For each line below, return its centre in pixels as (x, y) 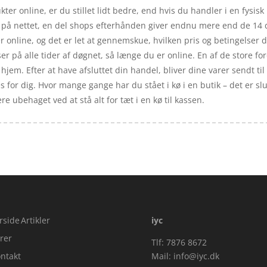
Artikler (35, 221)
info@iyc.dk (196, 256)
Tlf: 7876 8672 (179, 243)
